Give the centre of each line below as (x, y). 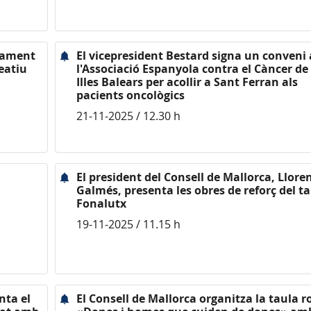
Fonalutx (101, 203)
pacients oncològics (131, 95)
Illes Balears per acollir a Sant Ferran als (187, 82)
